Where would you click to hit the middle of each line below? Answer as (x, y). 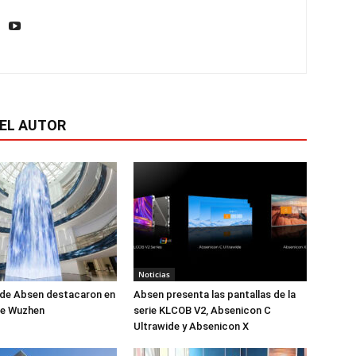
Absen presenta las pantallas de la (215, 294)
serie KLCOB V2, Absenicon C (202, 310)
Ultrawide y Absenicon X (191, 326)
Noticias (154, 274)
